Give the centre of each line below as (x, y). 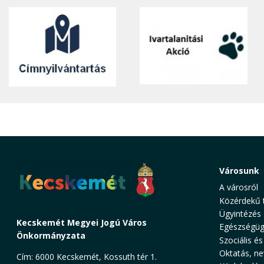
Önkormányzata (51, 236)
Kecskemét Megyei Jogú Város (82, 223)
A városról (238, 187)
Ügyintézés (240, 213)
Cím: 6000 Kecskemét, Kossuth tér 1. (88, 257)
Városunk (239, 171)
